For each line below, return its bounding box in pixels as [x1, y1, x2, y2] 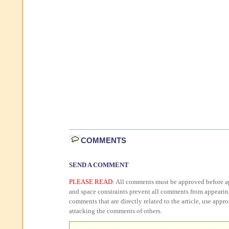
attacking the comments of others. [69, 208, 162, 215]
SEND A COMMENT [69, 162, 129, 169]
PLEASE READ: [69, 178, 114, 186]
